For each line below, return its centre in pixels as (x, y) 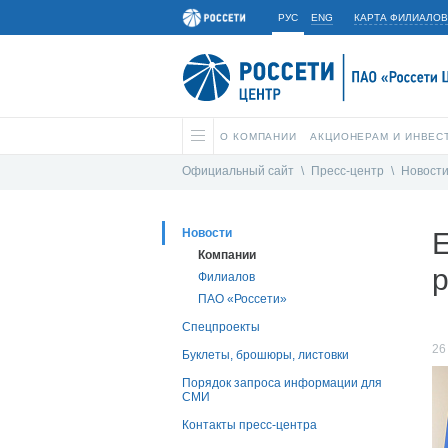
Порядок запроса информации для (282, 383)
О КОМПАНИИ (258, 136)
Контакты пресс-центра (249, 425)
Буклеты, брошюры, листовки (265, 355)
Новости (207, 233)
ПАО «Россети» (242, 299)
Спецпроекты (221, 327)
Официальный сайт (238, 171)
